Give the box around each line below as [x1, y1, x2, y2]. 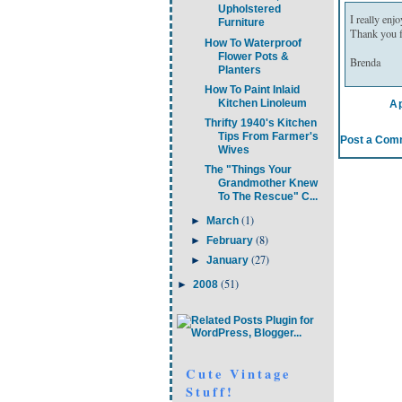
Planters [217, 63, 261, 76]
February [205, 234, 256, 248]
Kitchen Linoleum [217, 96, 307, 109]
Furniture [217, 16, 265, 30]
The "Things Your [204, 162, 292, 176]
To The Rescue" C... [217, 189, 318, 203]
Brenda [350, 55, 380, 70]
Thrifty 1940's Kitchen [204, 116, 317, 129]
